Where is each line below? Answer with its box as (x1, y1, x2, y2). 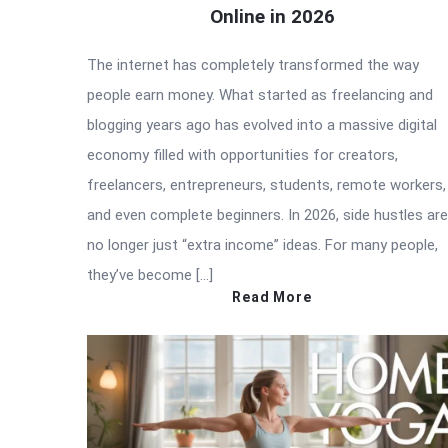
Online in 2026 (209, 4, 335, 28)
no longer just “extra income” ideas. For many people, (87, 235, 438, 254)
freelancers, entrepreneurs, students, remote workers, (87, 175, 446, 194)
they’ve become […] (87, 265, 213, 284)
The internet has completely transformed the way (87, 55, 419, 74)
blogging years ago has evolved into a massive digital (87, 115, 437, 134)
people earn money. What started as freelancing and (87, 85, 433, 104)
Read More (232, 288, 312, 305)
